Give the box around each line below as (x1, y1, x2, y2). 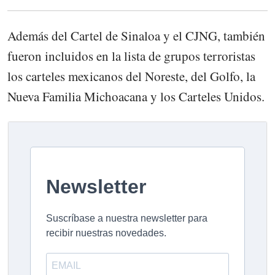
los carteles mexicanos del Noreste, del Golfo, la (7, 67, 255, 85)
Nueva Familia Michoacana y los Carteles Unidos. (7, 87, 265, 105)
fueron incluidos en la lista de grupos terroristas (7, 47, 255, 64)
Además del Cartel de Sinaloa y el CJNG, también (7, 26, 265, 44)
